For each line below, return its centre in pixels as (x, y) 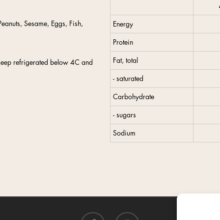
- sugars (124, 115)
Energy (123, 24)
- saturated (128, 79)
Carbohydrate (134, 97)
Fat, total (125, 60)
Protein (123, 42)
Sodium (124, 133)
